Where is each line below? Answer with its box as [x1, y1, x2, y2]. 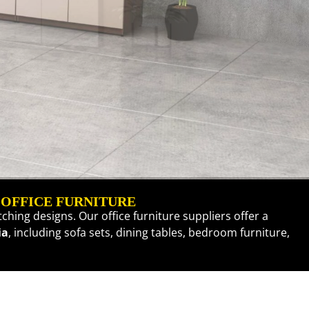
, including [8, 225, 64, 241]
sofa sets [64, 225, 110, 241]
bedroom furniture [188, 225, 287, 241]
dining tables [116, 225, 183, 241]
